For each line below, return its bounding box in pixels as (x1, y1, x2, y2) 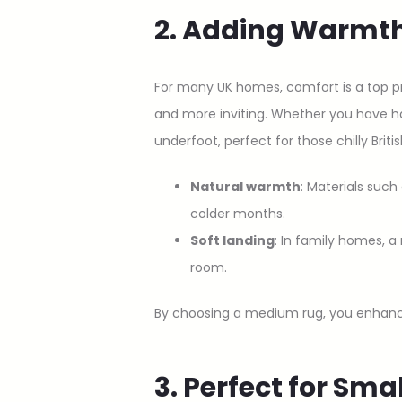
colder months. (190, 204, 285, 223)
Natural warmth (190, 177, 301, 196)
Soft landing (190, 231, 275, 249)
